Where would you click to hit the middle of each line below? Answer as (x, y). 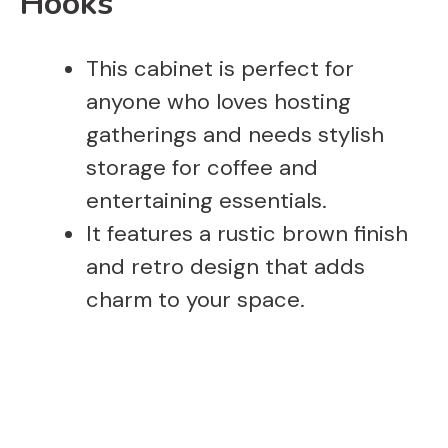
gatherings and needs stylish (235, 134)
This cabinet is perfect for (220, 68)
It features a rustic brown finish (247, 233)
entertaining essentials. (206, 200)
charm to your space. (195, 299)
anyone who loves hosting (218, 101)
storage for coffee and (202, 167)
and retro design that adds (225, 266)
